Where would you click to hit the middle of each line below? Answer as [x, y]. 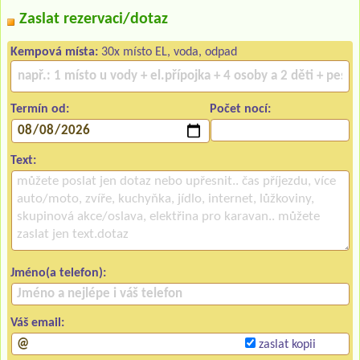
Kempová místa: [54, 52]
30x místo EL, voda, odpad [168, 52]
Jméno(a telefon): [58, 273]
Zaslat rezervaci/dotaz [94, 19]
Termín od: [40, 109]
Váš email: [37, 323]
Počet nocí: [241, 109]
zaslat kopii [285, 344]
